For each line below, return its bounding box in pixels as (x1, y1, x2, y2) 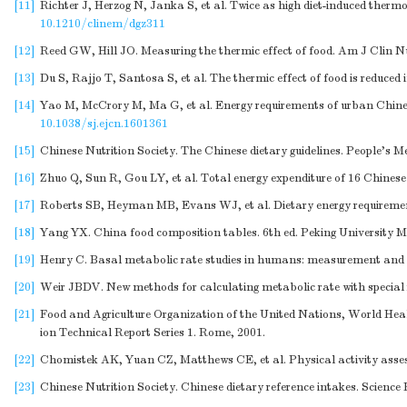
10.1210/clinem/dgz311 (40, 16, 165, 31)
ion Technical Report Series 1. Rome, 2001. (40, 325, 265, 340)
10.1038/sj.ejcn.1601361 (40, 116, 168, 131)
